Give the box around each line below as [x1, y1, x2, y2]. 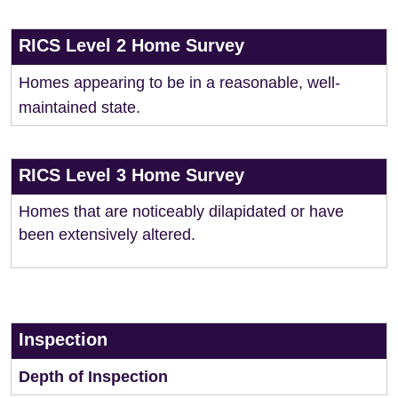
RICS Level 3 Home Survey [19, 165, 244, 185]
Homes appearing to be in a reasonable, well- [19, 74, 340, 92]
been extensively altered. [19, 226, 195, 243]
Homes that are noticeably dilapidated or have [19, 203, 344, 220]
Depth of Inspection [19, 368, 168, 386]
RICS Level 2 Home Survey [19, 36, 244, 55]
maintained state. [19, 99, 140, 116]
